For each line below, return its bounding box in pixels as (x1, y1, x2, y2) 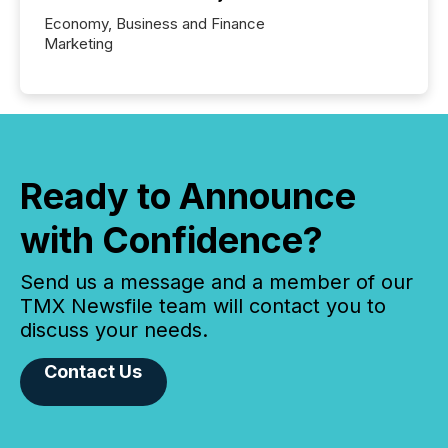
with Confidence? (20, 217, 323, 262)
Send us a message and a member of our (20, 269, 413, 294)
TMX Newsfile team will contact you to (20, 293, 386, 318)
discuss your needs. (20, 317, 208, 342)
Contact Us (44, 360, 143, 382)
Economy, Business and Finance (44, 13, 265, 33)
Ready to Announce (20, 173, 356, 218)
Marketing (44, 33, 113, 53)
